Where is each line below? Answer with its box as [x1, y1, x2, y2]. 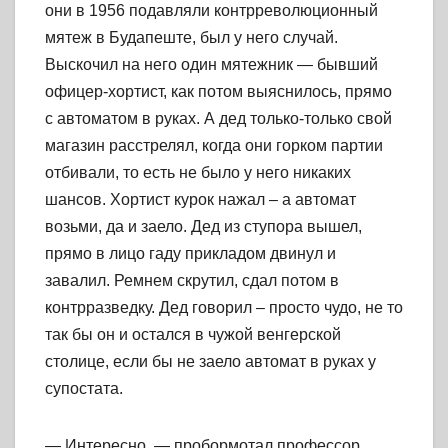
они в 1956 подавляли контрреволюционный [45, 2, 378, 20]
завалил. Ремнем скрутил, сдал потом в [45, 272, 339, 290]
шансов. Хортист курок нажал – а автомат [45, 191, 356, 209]
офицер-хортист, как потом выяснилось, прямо [45, 83, 392, 101]
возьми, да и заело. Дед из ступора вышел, [45, 218, 362, 236]
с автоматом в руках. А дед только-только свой [45, 110, 392, 128]
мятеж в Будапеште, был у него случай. [45, 29, 338, 47]
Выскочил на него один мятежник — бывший [45, 56, 378, 74]
